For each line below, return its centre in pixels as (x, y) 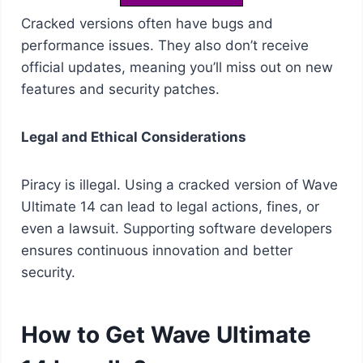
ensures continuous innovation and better (156, 250)
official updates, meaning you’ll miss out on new (177, 67)
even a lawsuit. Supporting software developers (176, 228)
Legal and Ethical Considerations (133, 137)
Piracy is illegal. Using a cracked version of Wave (179, 184)
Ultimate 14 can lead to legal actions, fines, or (170, 206)
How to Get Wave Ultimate (166, 334)
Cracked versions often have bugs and (147, 23)
